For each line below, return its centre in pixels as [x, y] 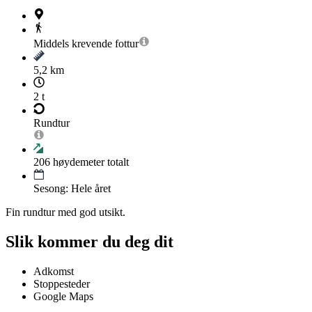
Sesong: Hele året [72, 189]
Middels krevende [73, 44]
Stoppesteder [62, 283]
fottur [127, 44]
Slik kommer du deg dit [89, 241]
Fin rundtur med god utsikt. [65, 212]
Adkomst [54, 271]
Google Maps [63, 296]
